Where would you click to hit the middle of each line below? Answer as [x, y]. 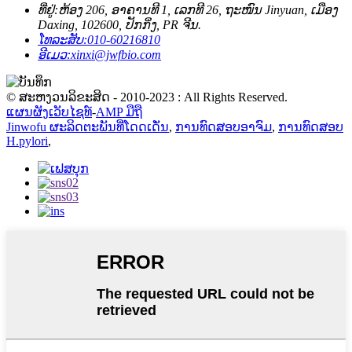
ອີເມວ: [54, 54]
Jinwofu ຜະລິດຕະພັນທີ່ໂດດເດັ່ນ [88, 126]
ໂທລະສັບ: [62, 39]
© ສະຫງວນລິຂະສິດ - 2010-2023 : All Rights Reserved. [147, 97]
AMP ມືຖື [119, 112]
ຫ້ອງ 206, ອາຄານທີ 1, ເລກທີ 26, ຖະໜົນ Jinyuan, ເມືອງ [198, 9]
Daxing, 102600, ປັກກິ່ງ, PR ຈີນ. [119, 24]
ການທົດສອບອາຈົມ [224, 126]
